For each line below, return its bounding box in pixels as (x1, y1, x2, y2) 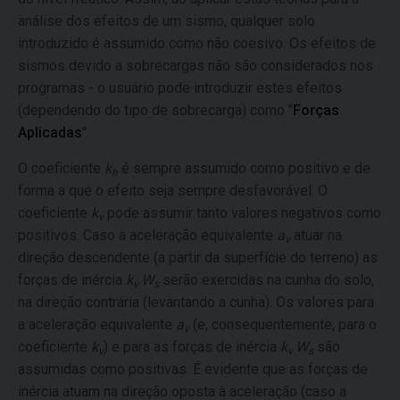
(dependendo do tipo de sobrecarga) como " (18, 102, 293, 119)
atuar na (290, 227, 342, 244)
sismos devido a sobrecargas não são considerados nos (18, 57, 373, 74)
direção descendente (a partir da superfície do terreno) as (18, 249, 378, 266)
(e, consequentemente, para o (189, 316, 377, 333)
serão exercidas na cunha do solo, (159, 271, 374, 288)
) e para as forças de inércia (104, 338, 280, 355)
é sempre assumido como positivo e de (118, 160, 371, 177)
